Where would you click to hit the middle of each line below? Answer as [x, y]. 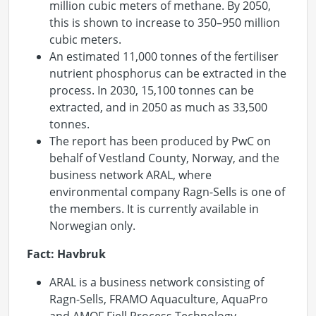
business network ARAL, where [130, 175]
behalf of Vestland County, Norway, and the [164, 158]
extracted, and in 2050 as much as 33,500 [158, 107]
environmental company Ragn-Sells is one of [167, 192]
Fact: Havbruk [66, 254]
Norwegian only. [92, 226]
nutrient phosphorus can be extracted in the [168, 73]
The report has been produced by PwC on [160, 141]
